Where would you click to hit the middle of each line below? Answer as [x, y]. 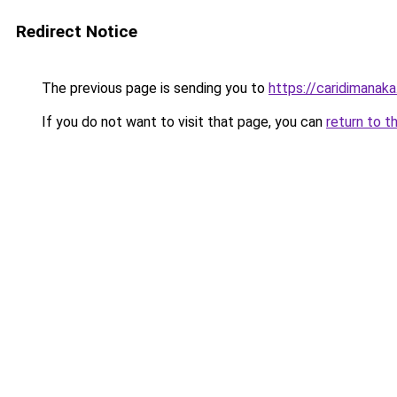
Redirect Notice [77, 31]
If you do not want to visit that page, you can [182, 122]
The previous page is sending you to [153, 88]
